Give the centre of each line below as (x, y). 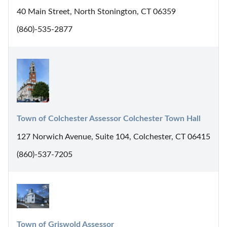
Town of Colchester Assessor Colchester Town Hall (109, 118)
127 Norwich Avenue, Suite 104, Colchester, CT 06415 (113, 137)
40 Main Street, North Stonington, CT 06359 (96, 12)
